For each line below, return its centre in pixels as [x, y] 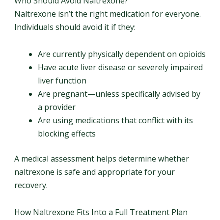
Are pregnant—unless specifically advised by [119, 94]
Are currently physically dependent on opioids [122, 54]
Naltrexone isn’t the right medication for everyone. [107, 14]
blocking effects [67, 133]
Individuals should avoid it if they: [75, 27]
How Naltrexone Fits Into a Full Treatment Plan [101, 212]
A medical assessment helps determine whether [101, 158]
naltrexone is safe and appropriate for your [94, 172]
